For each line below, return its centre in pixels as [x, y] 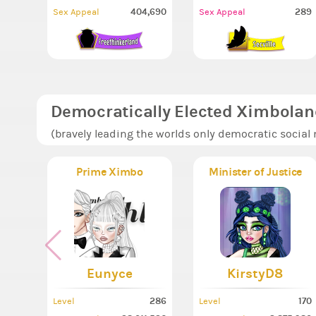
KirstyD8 [255, 274]
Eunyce [109, 274]
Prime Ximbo [110, 171]
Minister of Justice [255, 171]
